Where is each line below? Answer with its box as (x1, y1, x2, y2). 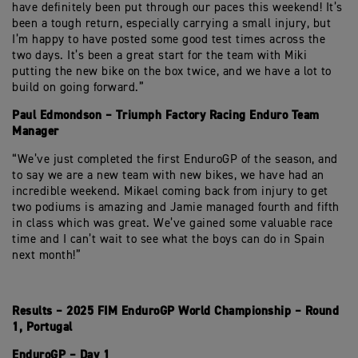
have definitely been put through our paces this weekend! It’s (12, 2, 343, 14)
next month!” (12, 249, 81, 261)
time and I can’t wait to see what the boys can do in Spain (12, 233, 324, 245)
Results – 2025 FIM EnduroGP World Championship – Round (12, 304, 339, 319)
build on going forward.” (12, 82, 144, 93)
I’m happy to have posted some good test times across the (12, 34, 325, 46)
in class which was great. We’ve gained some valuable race (12, 217, 333, 229)
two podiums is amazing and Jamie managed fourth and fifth (12, 201, 340, 213)
